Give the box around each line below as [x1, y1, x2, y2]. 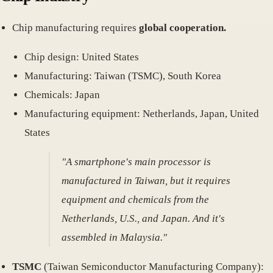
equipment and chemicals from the [62, 193, 210, 205]
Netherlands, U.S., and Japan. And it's [62, 212, 225, 224]
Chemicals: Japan [24, 88, 100, 101]
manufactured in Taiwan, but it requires [62, 174, 231, 186]
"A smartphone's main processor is [62, 155, 211, 168]
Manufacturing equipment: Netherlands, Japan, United [24, 107, 259, 119]
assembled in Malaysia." [62, 231, 168, 243]
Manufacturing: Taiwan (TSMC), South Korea [24, 69, 221, 82]
